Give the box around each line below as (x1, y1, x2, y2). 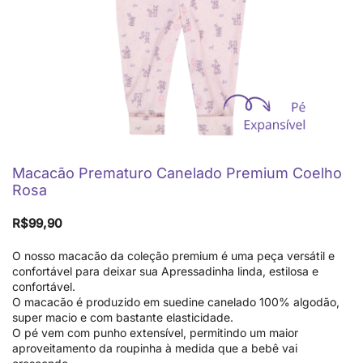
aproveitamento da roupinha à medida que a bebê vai (12, 341, 297, 355)
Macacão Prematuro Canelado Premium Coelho (12, 164, 342, 181)
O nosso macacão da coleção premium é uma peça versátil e (12, 249, 335, 263)
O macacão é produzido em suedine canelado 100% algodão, (12, 295, 340, 309)
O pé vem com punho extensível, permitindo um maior (12, 326, 298, 340)
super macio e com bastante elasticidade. (12, 310, 233, 324)
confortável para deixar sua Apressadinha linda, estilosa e (12, 264, 318, 278)
